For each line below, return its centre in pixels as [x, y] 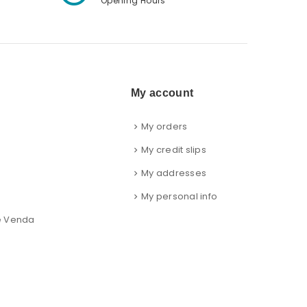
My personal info [179, 197]
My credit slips [173, 150]
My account [162, 93]
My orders [164, 127]
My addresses [174, 173]
